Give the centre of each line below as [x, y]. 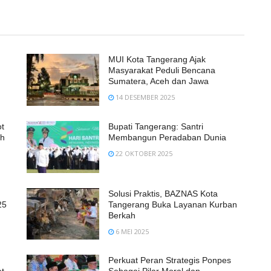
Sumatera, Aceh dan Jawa [158, 81]
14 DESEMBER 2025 [144, 97]
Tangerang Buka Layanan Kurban [173, 204]
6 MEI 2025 [131, 231]
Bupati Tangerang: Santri [156, 126]
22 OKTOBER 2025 [143, 153]
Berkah [122, 215]
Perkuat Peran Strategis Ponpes [170, 260]
